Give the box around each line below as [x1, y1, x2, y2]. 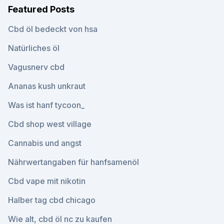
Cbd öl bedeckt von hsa [8, 24, 97, 34]
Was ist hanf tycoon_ [8, 100, 84, 110]
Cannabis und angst [8, 138, 81, 148]
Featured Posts [8, 4, 74, 14]
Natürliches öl [8, 43, 59, 53]
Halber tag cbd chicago [8, 195, 95, 205]
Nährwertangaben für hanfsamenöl [8, 157, 139, 167]
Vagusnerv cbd [8, 62, 64, 72]
